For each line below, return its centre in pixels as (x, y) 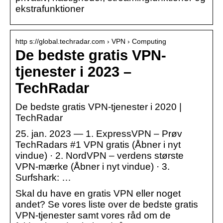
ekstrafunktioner (50, 8)
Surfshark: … (43, 177)
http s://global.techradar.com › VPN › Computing (91, 41)
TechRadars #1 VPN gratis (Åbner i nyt (98, 144)
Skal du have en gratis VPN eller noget (98, 193)
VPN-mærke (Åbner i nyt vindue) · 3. (93, 166)
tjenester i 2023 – (73, 71)
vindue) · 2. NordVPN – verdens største (100, 155)
